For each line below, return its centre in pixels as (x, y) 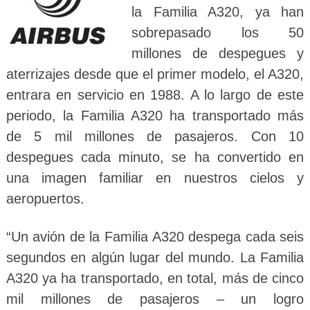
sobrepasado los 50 (218, 32)
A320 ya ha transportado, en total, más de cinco (155, 278)
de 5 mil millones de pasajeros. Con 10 (155, 136)
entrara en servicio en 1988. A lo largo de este (155, 94)
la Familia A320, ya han (218, 11)
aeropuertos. (45, 198)
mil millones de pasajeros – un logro (155, 299)
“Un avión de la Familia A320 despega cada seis (155, 236)
